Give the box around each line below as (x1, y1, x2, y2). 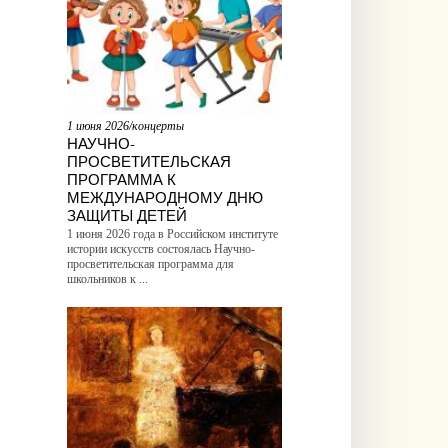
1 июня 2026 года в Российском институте (66, 226, 278, 241)
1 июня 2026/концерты (66, 118, 184, 133)
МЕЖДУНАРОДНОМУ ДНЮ (66, 186, 263, 207)
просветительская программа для (66, 256, 234, 271)
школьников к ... (66, 271, 148, 286)
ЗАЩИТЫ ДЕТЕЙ (66, 204, 187, 225)
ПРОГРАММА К (66, 168, 176, 189)
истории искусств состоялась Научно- (66, 241, 255, 256)
